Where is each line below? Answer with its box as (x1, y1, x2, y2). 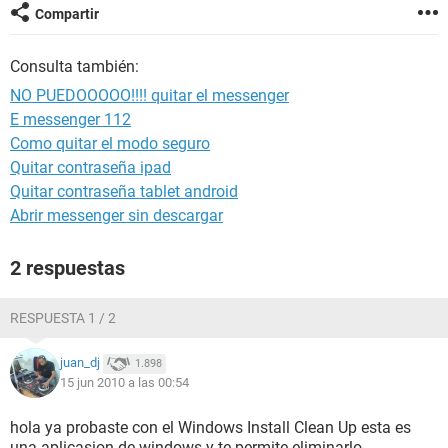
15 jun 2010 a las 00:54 (60, 375, 189, 390)
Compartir (35, 6, 99, 22)
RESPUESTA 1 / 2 (10, 310, 116, 326)
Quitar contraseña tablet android (10, 182, 238, 201)
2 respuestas (10, 256, 125, 280)
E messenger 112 (10, 110, 131, 129)
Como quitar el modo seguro (10, 134, 210, 153)
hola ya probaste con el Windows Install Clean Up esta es (10, 418, 411, 437)
